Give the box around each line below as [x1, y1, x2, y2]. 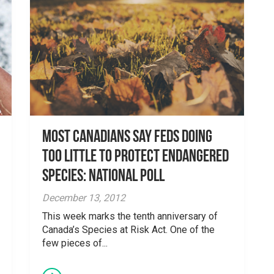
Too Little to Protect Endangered [42, 148, 229, 166]
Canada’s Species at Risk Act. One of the [42, 223, 215, 235]
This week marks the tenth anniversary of [42, 210, 218, 222]
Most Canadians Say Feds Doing [42, 128, 212, 146]
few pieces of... [42, 237, 108, 249]
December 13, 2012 [42, 191, 125, 204]
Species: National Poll [42, 168, 165, 185]
